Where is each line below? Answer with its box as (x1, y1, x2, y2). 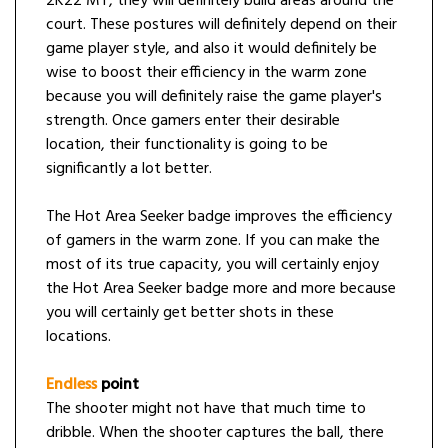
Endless (46, 372, 97, 399)
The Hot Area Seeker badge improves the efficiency (46, 204, 392, 231)
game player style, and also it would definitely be (46, 36, 377, 63)
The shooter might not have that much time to (46, 396, 366, 423)
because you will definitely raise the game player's (46, 84, 382, 111)
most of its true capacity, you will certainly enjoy (46, 252, 379, 279)
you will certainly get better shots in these (46, 300, 334, 327)
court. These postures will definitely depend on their (46, 12, 397, 39)
